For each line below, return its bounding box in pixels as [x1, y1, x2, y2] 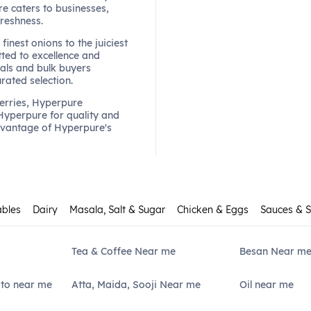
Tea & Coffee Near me [72, 245, 176, 258]
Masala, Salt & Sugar [69, 203, 166, 216]
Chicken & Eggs [177, 203, 249, 216]
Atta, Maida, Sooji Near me [72, 278, 201, 291]
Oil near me [239, 278, 294, 291]
